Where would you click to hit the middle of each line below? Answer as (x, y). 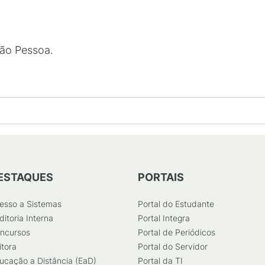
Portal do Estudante (176, 204)
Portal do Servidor (173, 246)
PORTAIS (161, 177)
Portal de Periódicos (177, 232)
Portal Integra (164, 218)
